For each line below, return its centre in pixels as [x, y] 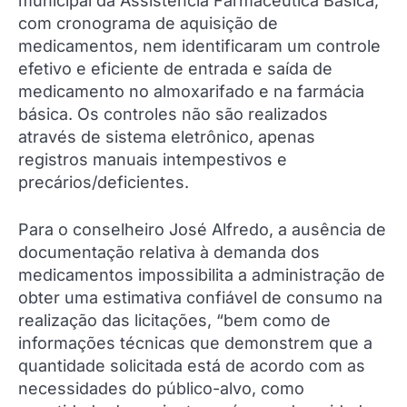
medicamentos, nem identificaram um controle [199, 46]
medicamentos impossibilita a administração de [202, 275]
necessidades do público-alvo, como [161, 389]
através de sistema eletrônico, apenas [167, 137]
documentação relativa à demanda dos [169, 253]
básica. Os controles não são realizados [173, 114]
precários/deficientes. [104, 183]
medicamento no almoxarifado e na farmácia [191, 92]
